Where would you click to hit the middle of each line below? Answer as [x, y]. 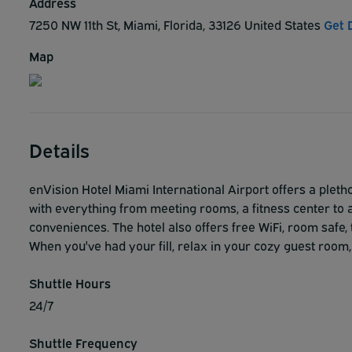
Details [59, 150]
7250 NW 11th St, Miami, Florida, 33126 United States [176, 25]
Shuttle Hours [70, 283]
